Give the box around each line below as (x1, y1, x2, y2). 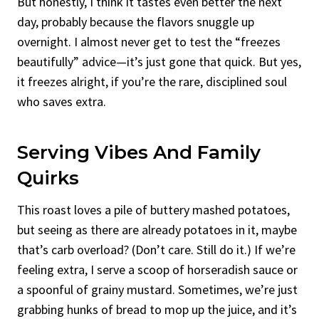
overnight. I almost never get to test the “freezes (17, 33, 281, 50)
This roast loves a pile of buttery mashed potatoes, (17, 201, 290, 218)
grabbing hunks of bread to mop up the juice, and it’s (17, 300, 297, 318)
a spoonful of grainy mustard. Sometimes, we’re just (17, 281, 298, 298)
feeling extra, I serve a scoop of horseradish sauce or (17, 261, 298, 278)
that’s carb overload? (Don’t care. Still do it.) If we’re (17, 241, 296, 258)
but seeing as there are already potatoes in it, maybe (17, 221, 297, 238)
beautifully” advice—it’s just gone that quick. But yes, (17, 53, 301, 70)
